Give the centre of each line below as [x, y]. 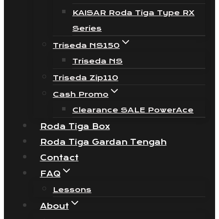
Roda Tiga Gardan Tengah [103, 142]
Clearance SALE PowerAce [133, 110]
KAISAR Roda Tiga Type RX [133, 13]
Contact [59, 158]
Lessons [72, 190]
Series [87, 28]
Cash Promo [81, 94]
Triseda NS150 [86, 45]
